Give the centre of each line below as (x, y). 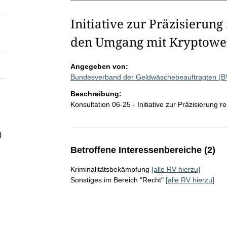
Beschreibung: (96, 94)
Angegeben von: (99, 66)
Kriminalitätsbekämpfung (110, 169)
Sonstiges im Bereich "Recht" (117, 180)
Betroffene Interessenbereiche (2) (143, 150)
